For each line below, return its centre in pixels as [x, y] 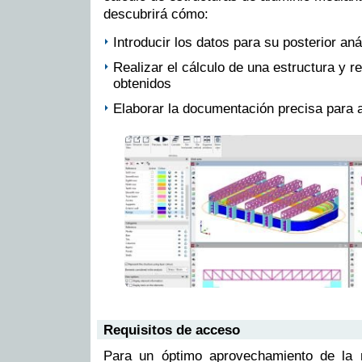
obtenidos [142, 83]
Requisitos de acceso [172, 330]
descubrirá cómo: [156, 14]
